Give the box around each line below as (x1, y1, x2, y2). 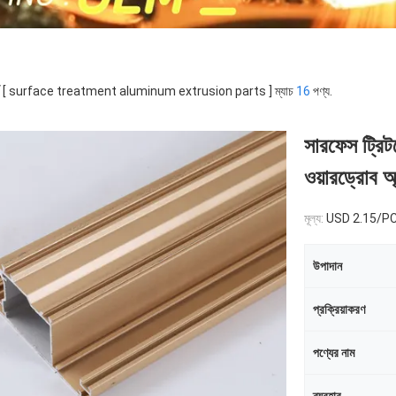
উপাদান (313, 259, 342, 273)
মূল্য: (304, 211, 326, 225)
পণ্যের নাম (313, 346, 354, 360)
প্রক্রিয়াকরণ (313, 302, 365, 316)
